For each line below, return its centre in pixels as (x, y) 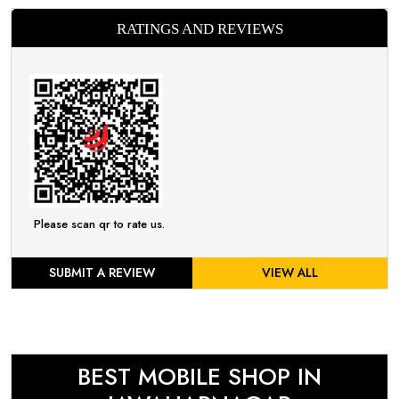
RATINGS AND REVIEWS (199, 29)
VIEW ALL (289, 273)
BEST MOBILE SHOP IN (199, 377)
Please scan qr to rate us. (99, 224)
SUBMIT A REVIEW (102, 273)
